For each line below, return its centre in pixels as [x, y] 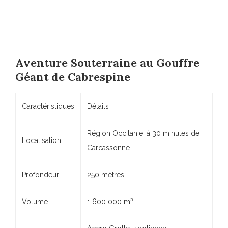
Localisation [41, 141]
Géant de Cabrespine [73, 77]
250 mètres [106, 175]
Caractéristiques [48, 107]
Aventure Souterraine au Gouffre [107, 63]
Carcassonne [108, 148]
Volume [35, 202]
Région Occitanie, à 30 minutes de [143, 134]
